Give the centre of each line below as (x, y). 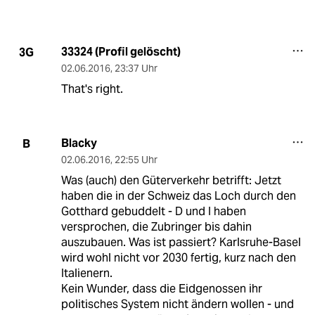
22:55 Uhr (136, 160)
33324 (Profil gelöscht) (121, 52)
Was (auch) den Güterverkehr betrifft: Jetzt (171, 181)
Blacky (79, 143)
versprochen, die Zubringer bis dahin (156, 227)
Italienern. (86, 274)
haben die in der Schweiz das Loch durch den (178, 196)
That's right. (92, 89)
